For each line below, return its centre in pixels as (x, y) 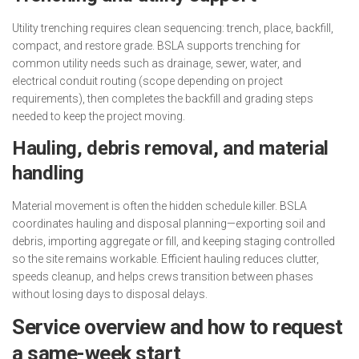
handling (48, 173)
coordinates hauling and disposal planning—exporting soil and (169, 223)
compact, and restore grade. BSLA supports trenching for (156, 45)
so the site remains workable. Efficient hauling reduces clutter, (165, 258)
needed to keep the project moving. (99, 116)
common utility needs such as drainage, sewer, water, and (157, 63)
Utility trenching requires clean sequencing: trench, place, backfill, (173, 28)
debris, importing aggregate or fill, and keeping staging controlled (173, 241)
